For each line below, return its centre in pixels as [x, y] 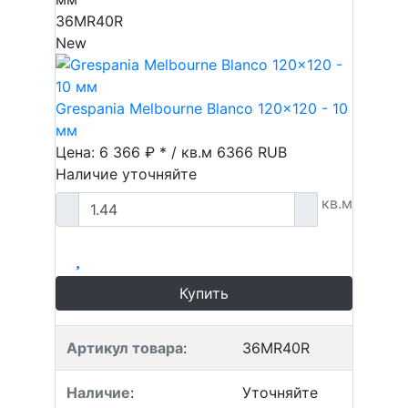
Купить [204, 293]
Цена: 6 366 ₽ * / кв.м [136, 152]
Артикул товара [125, 348]
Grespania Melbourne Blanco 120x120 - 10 [202, 108]
